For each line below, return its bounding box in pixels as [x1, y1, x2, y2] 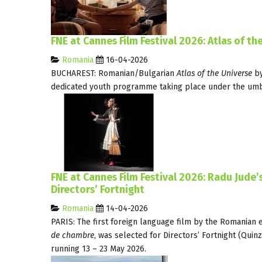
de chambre [51, 230, 94, 240]
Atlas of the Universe [174, 68, 254, 78]
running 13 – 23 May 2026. [51, 243, 146, 254]
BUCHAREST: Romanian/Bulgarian [51, 68, 174, 78]
